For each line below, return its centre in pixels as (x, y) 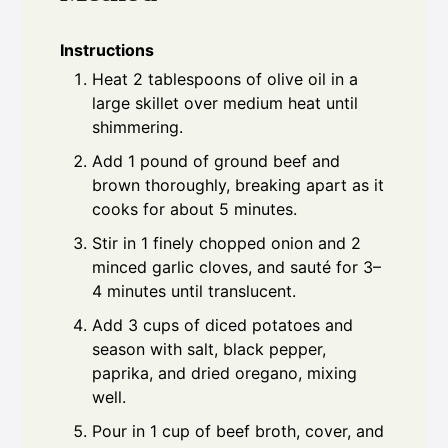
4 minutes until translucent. (194, 290)
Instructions (107, 49)
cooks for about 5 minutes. (194, 208)
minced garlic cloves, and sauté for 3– (236, 266)
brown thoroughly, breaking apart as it (238, 184)
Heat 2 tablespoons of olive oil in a (225, 78)
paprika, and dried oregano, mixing (224, 372)
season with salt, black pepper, (209, 348)
